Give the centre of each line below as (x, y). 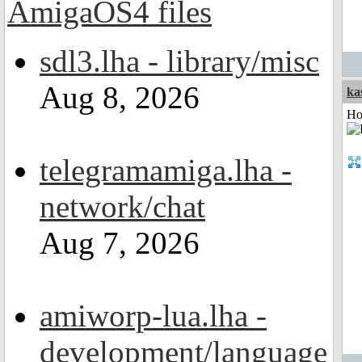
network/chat (122, 206)
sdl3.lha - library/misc (179, 61)
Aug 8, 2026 (120, 97)
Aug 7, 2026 (120, 243)
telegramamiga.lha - (166, 170)
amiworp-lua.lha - (153, 316)
